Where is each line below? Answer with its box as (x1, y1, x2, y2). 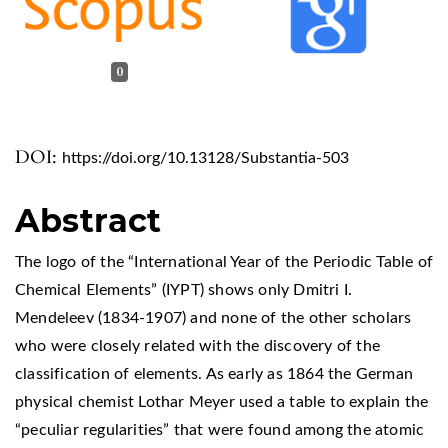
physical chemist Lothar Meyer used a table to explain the (15, 393, 429, 410)
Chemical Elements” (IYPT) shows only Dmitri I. (15, 281, 353, 298)
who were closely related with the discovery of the (15, 337, 381, 354)
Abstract (15, 200, 162, 240)
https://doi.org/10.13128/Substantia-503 (62, 149, 349, 166)
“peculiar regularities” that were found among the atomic (15, 421, 425, 438)
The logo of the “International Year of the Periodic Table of (15, 253, 434, 270)
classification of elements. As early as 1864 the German (15, 365, 414, 382)
